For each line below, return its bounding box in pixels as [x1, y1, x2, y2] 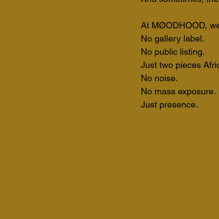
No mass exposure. [141, 86, 216, 96]
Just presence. [141, 99, 198, 109]
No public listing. [141, 46, 207, 57]
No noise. [141, 73, 180, 83]
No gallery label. [141, 33, 206, 44]
